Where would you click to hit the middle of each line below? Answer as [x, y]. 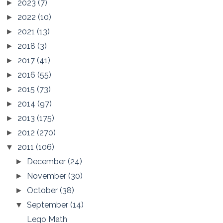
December [48, 162]
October [44, 191]
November [48, 176]
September [49, 205]
